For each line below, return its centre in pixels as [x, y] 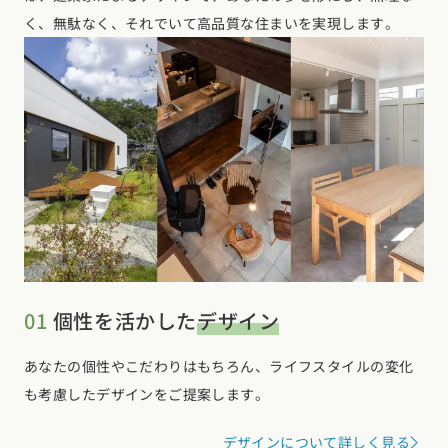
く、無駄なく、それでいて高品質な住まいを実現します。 [211, 22]
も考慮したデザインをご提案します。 [147, 393]
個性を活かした [122, 320]
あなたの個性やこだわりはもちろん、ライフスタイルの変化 [219, 365]
